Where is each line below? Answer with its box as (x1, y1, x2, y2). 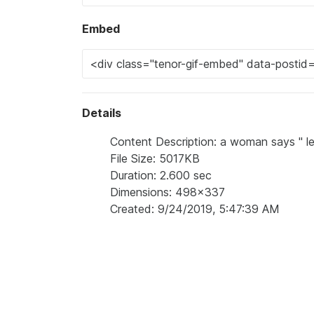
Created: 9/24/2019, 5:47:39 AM (110, 202, 280, 217)
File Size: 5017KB (110, 151, 200, 166)
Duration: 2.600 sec (110, 168, 212, 183)
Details (82, 106, 121, 121)
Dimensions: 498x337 (110, 185, 225, 200)
